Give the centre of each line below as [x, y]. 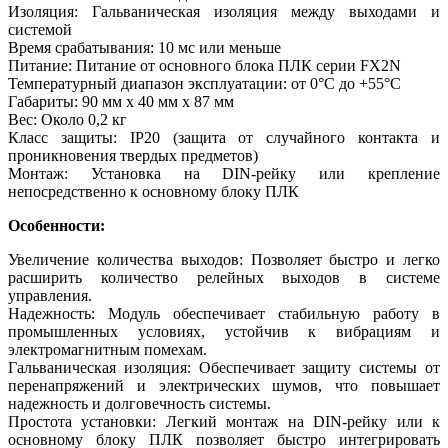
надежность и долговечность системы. [139, 403]
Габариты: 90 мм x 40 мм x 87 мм [121, 101]
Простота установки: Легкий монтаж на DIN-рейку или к [224, 421]
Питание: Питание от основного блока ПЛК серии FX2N [204, 65]
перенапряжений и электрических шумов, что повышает [224, 385]
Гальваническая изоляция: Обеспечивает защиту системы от [224, 367]
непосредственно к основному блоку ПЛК [153, 191]
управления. [50, 295]
